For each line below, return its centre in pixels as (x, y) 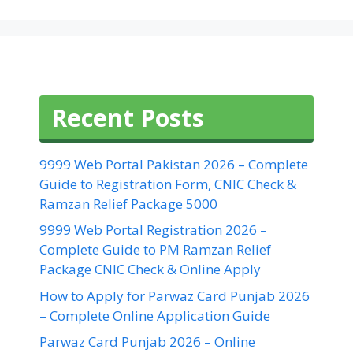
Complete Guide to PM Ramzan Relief (155, 250)
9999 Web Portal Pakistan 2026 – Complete (174, 164)
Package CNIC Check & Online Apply (150, 269)
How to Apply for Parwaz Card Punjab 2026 (175, 295)
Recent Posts (128, 117)
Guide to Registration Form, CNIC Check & (168, 184)
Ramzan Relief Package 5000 (128, 203)
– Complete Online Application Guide (155, 315)
